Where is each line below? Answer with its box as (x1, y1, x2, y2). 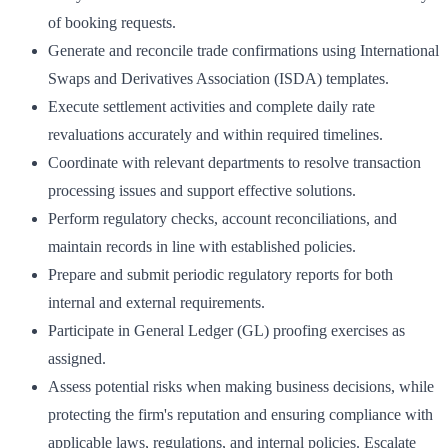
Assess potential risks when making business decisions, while (48, 377, 434, 395)
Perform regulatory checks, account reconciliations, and (48, 209, 397, 227)
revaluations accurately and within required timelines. (48, 125, 383, 143)
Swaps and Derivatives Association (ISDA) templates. (48, 69, 389, 87)
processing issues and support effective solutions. (48, 181, 356, 199)
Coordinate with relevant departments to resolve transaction (48, 153, 421, 171)
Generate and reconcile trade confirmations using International (48, 41, 439, 59)
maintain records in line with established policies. (48, 237, 356, 255)
